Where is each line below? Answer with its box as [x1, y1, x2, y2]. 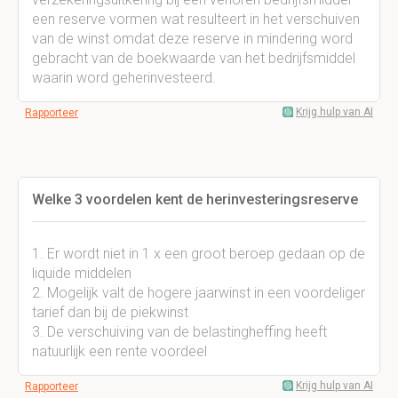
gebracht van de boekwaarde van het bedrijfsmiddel [32, 50, 355, 67]
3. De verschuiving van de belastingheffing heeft [32, 323, 327, 340]
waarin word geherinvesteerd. [32, 69, 216, 86]
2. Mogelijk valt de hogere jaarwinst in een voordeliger [32, 284, 365, 301]
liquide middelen [32, 265, 131, 282]
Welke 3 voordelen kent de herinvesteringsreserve [32, 191, 358, 208]
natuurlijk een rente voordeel [32, 343, 207, 360]
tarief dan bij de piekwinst [32, 304, 188, 321]
